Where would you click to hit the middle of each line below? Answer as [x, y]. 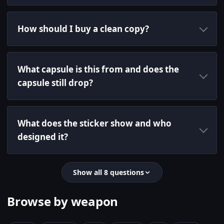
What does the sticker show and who [94, 123]
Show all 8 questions [108, 172]
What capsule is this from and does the [98, 69]
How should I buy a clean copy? [83, 29]
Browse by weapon [63, 201]
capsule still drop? [55, 83]
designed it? [43, 137]
